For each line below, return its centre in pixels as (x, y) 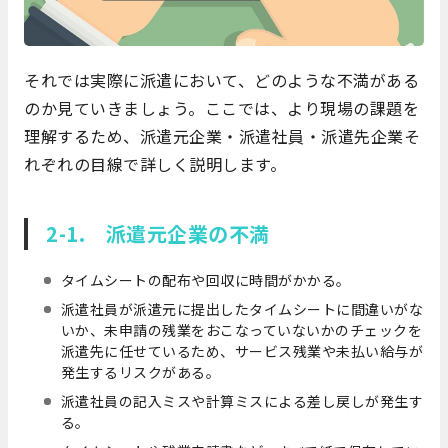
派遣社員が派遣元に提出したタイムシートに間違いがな (242, 308)
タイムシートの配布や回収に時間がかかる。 (205, 279)
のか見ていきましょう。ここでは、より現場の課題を (221, 107)
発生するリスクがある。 (140, 371)
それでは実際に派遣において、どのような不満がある (221, 79)
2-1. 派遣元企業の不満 (158, 233)
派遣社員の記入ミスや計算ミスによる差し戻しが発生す (242, 400)
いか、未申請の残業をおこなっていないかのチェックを (241, 329)
